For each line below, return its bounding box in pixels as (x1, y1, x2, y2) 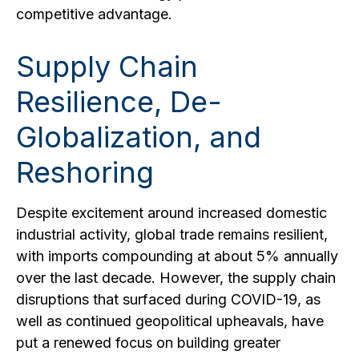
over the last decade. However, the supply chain (16, 269, 336, 286)
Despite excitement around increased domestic (16, 204, 327, 221)
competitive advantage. (16, 6, 172, 22)
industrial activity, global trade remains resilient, (16, 226, 328, 243)
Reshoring (16, 155, 154, 190)
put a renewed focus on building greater (16, 334, 280, 351)
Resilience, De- (16, 84, 222, 119)
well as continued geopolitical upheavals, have (16, 313, 324, 329)
